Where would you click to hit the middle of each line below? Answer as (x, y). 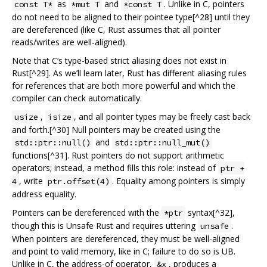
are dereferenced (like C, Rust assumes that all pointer (116, 29)
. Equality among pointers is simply (178, 181)
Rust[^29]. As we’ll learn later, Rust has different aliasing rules (129, 73)
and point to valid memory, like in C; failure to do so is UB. (124, 251)
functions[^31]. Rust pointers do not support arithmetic (118, 155)
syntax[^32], (210, 212)
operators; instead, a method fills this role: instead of (115, 167)
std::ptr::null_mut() (162, 142)
